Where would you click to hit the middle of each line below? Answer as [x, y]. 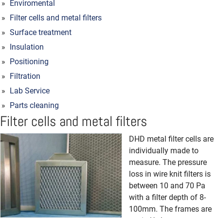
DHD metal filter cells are [171, 139]
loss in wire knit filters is [170, 174]
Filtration [25, 76]
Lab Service [30, 91]
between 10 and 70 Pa [167, 186]
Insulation [27, 47]
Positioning [29, 62]
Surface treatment [41, 32]
